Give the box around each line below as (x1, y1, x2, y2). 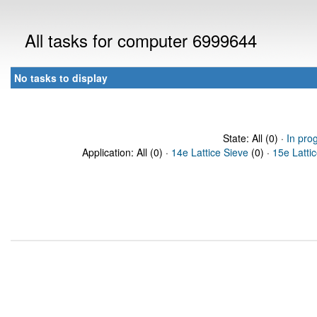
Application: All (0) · (82, 145, 171, 159)
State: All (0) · (222, 131, 287, 145)
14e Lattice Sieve (171, 145, 248, 159)
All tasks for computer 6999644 (25, 28, 257, 52)
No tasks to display (14, 71, 108, 85)
